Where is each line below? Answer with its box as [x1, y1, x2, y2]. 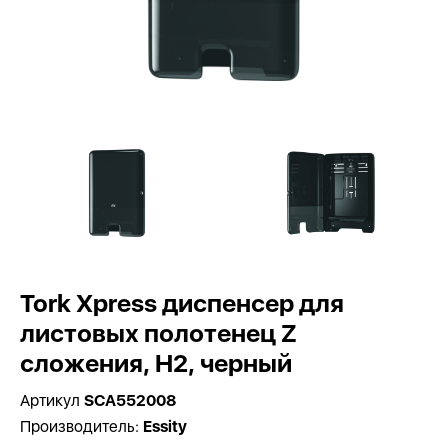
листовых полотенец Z [20, 318, 297, 348]
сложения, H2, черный [20, 348, 292, 378]
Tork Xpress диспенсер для [20, 288, 344, 318]
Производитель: [20, 417, 143, 436]
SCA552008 [84, 391, 176, 410]
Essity [143, 417, 187, 436]
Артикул [20, 391, 84, 410]
